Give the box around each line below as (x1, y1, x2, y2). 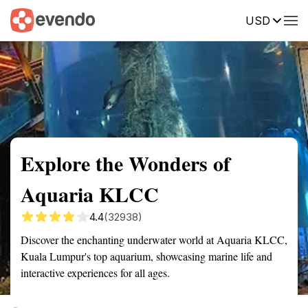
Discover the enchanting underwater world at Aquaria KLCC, (21, 232, 287, 247)
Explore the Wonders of (21, 148, 230, 178)
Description (192, 13, 244, 25)
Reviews (265, 13, 303, 25)
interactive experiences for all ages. (21, 265, 170, 280)
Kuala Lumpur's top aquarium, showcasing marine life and (21, 249, 272, 263)
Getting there (113, 13, 172, 25)
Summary (10, 13, 52, 25)
